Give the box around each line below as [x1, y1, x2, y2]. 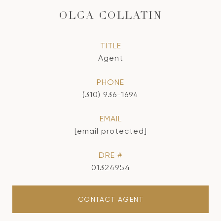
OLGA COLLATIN [59, 11, 162, 22]
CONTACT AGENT [77, 195, 144, 203]
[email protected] [74, 126, 147, 136]
